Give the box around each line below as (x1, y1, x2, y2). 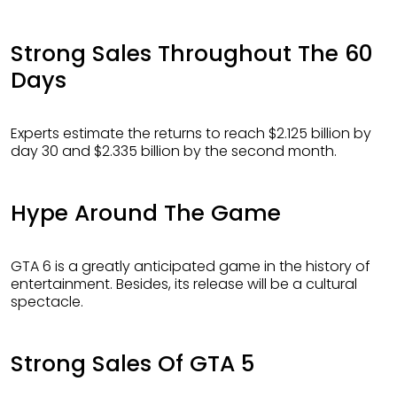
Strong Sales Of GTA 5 (11, 347, 254, 379)
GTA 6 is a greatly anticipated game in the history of (11, 255, 22, 276)
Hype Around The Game (11, 197, 281, 229)
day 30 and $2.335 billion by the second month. (11, 140, 337, 161)
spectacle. (11, 291, 83, 312)
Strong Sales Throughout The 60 (11, 37, 373, 69)
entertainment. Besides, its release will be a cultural (11, 273, 357, 294)
